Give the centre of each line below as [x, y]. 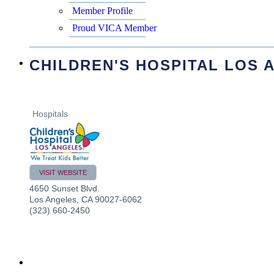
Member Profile [102, 10]
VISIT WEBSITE [63, 172]
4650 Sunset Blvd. [65, 188]
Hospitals [50, 113]
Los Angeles [53, 199]
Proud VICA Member [114, 28]
